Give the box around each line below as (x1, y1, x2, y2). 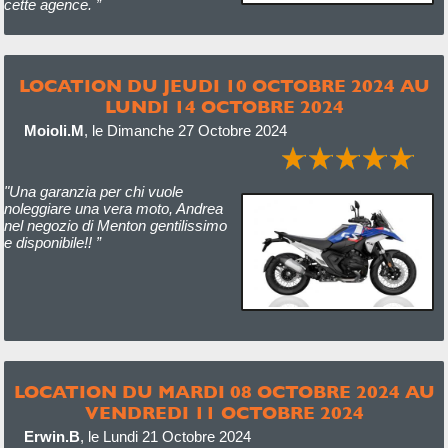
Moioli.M (23, 122, 84, 139)
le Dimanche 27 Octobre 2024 (91, 122, 287, 139)
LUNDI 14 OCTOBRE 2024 (104, 96, 344, 117)
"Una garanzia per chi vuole (3, 183, 183, 200)
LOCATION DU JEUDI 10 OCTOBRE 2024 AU (18, 75, 430, 96)
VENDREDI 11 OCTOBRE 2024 (84, 402, 364, 423)
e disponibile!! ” (3, 234, 101, 251)
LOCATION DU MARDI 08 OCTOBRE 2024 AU (13, 381, 435, 402)
